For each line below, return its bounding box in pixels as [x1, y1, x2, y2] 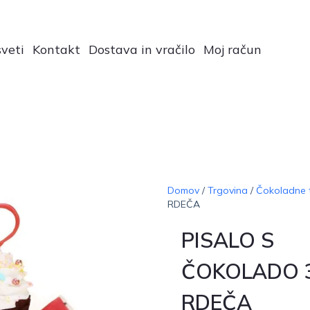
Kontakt [33, 41, 81, 57]
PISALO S [181, 226, 274, 253]
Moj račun [203, 41, 262, 57]
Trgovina [207, 183, 248, 197]
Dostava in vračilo [89, 41, 196, 57]
